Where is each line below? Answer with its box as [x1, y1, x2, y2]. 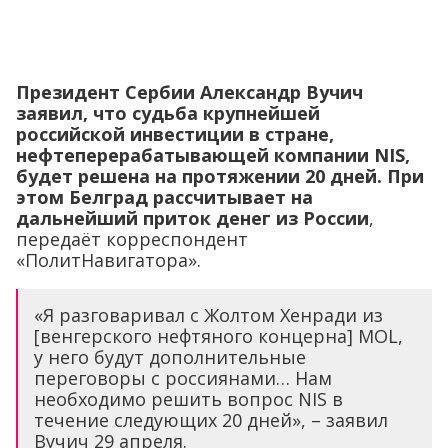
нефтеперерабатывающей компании [16, 143, 374, 168]
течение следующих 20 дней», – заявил [34, 408, 388, 433]
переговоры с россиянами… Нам [34, 366, 332, 391]
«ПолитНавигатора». [16, 248, 201, 273]
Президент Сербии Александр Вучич [16, 80, 363, 105]
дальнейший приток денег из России [16, 206, 369, 231]
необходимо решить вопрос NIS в [34, 387, 343, 412]
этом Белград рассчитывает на [16, 185, 313, 210]
